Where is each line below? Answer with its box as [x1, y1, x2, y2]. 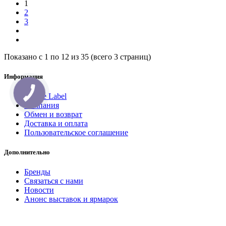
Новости [24, 186, 54, 195]
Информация [4, 72, 43, 80]
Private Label [24, 92, 67, 101]
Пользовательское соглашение [24, 128, 128, 137]
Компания [24, 101, 59, 110]
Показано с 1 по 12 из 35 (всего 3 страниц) [4, 52, 151, 61]
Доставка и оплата [24, 119, 88, 128]
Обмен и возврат [24, 110, 82, 119]
